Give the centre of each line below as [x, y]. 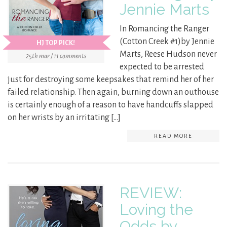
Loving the [156, 210]
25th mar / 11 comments [56, 56]
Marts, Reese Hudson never [168, 54]
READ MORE [173, 136]
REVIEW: [151, 193]
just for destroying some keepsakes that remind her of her [111, 80]
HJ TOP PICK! [56, 43]
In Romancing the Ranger [164, 29]
